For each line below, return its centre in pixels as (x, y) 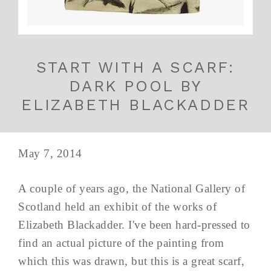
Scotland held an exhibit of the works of (117, 206)
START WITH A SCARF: (135, 67)
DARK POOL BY (135, 86)
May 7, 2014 (50, 153)
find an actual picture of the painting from (121, 243)
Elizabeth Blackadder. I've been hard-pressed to (134, 224)
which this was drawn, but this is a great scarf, (131, 261)
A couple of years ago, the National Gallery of (132, 188)
